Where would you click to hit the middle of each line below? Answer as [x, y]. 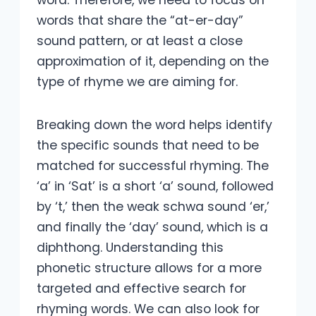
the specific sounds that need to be [148, 146]
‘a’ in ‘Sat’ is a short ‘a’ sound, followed [155, 187]
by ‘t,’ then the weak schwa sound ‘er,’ [153, 207]
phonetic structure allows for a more [149, 268]
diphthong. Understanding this [130, 248]
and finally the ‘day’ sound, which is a [152, 227]
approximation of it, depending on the [153, 62]
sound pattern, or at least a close [140, 41]
